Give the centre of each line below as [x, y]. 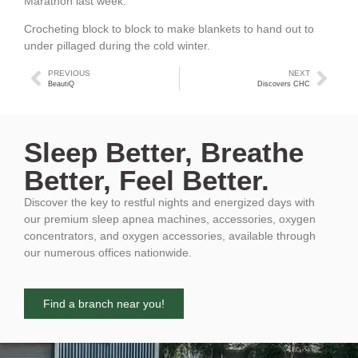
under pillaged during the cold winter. [117, 46]
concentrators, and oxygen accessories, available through [170, 235]
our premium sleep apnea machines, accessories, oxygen [170, 219]
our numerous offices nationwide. [108, 252]
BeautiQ [61, 84]
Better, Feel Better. [147, 180]
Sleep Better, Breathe [164, 152]
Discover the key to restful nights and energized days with [169, 202]
